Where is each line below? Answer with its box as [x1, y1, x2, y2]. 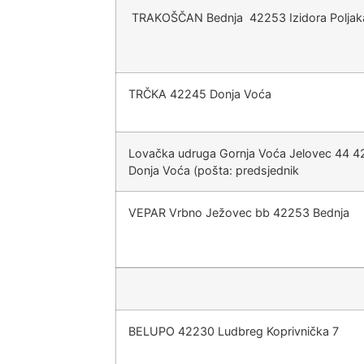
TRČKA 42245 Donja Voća [128, 87, 275, 101]
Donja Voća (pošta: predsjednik [128, 163, 299, 177]
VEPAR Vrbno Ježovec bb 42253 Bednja [128, 206, 349, 219]
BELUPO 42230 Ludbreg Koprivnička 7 [128, 324, 339, 338]
